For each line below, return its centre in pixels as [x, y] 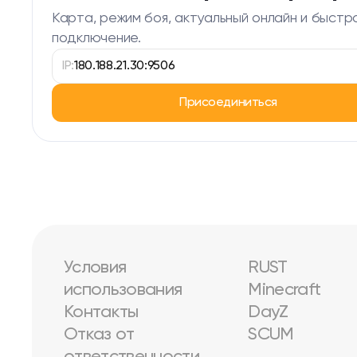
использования [123, 290]
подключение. [96, 38]
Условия [95, 268]
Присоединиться [228, 103]
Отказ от [99, 335]
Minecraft [284, 290]
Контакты [101, 312]
